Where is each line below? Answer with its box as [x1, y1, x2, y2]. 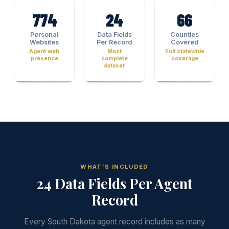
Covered [171, 38, 199, 46]
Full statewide [165, 48, 204, 55]
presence [30, 55, 58, 62]
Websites [30, 38, 59, 46]
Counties [170, 31, 199, 38]
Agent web [29, 48, 60, 55]
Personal [30, 31, 59, 38]
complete [101, 55, 128, 62]
